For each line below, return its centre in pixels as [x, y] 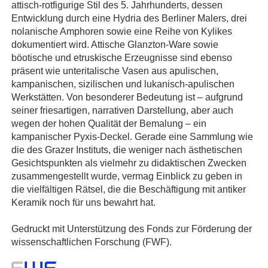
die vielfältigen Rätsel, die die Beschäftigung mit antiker [129, 189]
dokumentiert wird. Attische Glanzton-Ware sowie [115, 44]
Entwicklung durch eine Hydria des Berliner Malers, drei [129, 18]
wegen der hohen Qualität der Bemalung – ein [109, 123]
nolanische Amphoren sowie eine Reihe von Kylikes [122, 31]
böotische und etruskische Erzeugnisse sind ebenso [122, 57]
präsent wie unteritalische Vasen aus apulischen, [115, 70]
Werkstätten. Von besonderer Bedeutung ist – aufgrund [127, 97]
